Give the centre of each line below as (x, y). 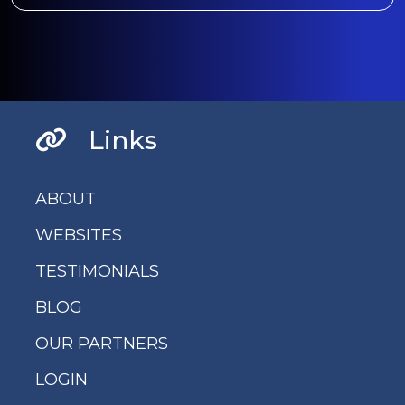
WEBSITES (78, 235)
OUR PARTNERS (101, 343)
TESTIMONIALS (97, 271)
